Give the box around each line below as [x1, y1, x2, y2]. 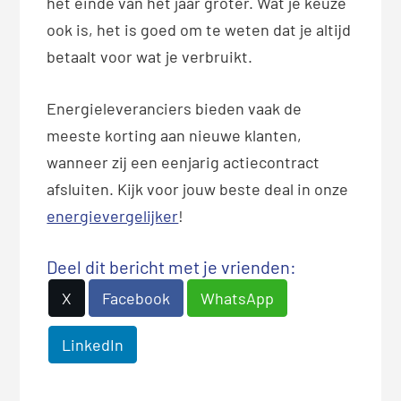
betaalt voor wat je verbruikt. [47, 47, 253, 67]
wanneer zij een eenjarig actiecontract [47, 152, 320, 173]
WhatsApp [200, 288, 275, 309]
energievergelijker [47, 206, 179, 226]
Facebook [102, 288, 171, 309]
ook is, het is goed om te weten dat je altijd [47, 20, 352, 40]
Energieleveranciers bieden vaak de [47, 98, 303, 119]
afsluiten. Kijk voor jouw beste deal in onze [47, 179, 349, 200]
